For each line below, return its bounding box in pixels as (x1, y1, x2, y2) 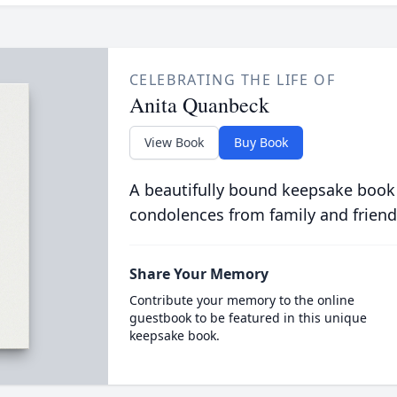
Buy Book (233, 134, 288, 151)
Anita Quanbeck (128, 90, 269, 119)
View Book (144, 134, 204, 151)
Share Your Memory (128, 264, 269, 284)
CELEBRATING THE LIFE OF (128, 70, 336, 90)
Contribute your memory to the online (128, 292, 354, 308)
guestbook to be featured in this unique (128, 309, 367, 326)
